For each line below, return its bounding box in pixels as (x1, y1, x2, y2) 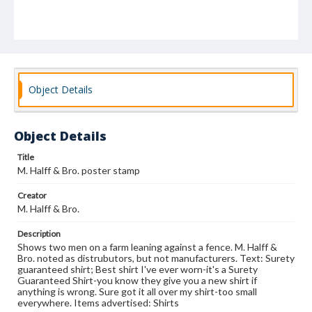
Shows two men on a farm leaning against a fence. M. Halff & (17, 241, 277, 253)
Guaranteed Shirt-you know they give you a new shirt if (17, 274, 257, 286)
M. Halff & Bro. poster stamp (17, 164, 140, 176)
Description (17, 228, 61, 239)
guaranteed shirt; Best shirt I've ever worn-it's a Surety (17, 263, 258, 275)
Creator (17, 190, 47, 201)
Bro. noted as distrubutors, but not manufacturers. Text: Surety (17, 252, 295, 264)
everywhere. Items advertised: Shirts (17, 297, 179, 309)
